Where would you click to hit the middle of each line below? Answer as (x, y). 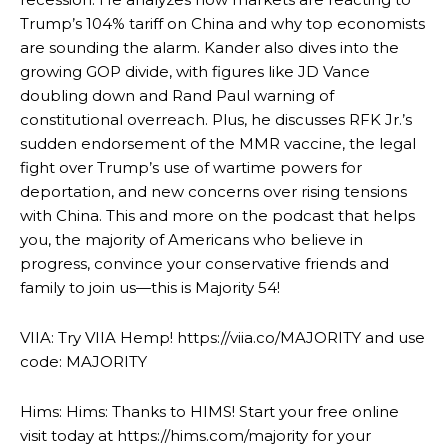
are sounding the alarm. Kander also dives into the (209, 47)
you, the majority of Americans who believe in (191, 239)
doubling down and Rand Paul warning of (177, 95)
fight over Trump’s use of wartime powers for (191, 167)
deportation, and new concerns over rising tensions (213, 191)
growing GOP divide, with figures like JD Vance (195, 71)
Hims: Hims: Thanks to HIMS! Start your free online (209, 411)
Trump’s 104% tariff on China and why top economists (222, 23)
